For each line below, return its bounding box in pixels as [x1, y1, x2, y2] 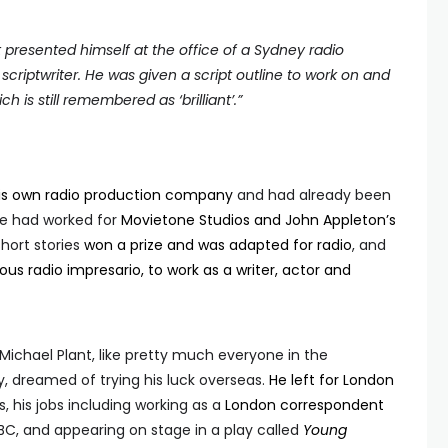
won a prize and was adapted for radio [84, 235, 352, 255]
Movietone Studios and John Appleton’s [121, 210, 396, 230]
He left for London [269, 370, 394, 390]
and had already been [233, 185, 391, 205]
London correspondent [225, 395, 384, 415]
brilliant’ [182, 90, 234, 110]
